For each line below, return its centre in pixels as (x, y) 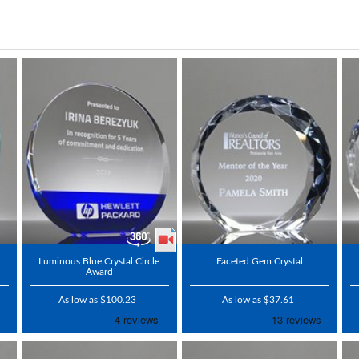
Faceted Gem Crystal (260, 261)
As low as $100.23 (97, 299)
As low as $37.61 (258, 299)
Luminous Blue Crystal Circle (99, 261)
